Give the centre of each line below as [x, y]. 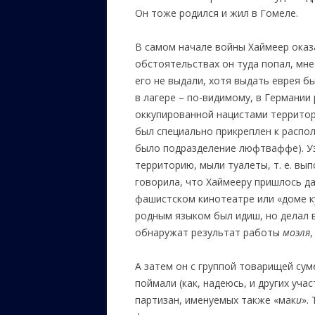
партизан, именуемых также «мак [216, 300]
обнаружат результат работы [209, 232]
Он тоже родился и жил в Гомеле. [217, 13]
